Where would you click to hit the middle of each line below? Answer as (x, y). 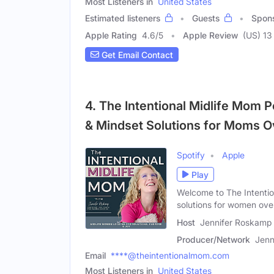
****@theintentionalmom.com (170, 256)
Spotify (191, 155)
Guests (206, 18)
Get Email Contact (136, 54)
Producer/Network (213, 240)
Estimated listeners (123, 18)
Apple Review (210, 35)
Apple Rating (111, 35)
